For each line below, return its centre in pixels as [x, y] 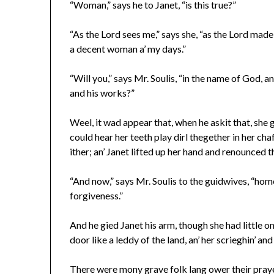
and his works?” [102, 93]
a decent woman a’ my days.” [128, 49]
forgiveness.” [97, 196]
